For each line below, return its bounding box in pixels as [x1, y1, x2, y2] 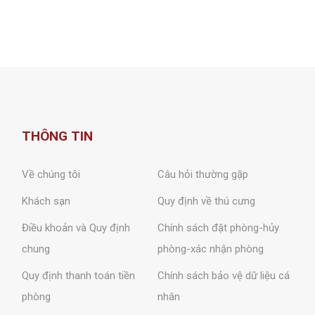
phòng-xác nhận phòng [157, 242, 264, 255]
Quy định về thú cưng [157, 194, 255, 207]
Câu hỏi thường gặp [157, 167, 248, 181]
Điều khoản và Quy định [21, 221, 130, 234]
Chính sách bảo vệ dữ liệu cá [157, 269, 290, 282]
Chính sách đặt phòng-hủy [157, 221, 279, 234]
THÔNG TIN [21, 127, 93, 144]
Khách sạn [21, 194, 70, 207]
